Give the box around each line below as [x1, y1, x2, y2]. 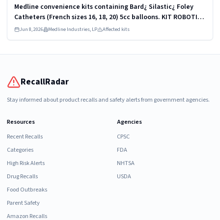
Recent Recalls [7, 132, 43, 141]
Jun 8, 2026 [19, 25, 43, 33]
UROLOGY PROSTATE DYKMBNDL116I [79, 22, 124, 32]
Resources [7, 117, 35, 126]
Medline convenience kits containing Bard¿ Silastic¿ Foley [14, 1, 193, 12]
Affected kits [102, 25, 130, 33]
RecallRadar [21, 76, 69, 88]
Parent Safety [7, 198, 40, 207]
